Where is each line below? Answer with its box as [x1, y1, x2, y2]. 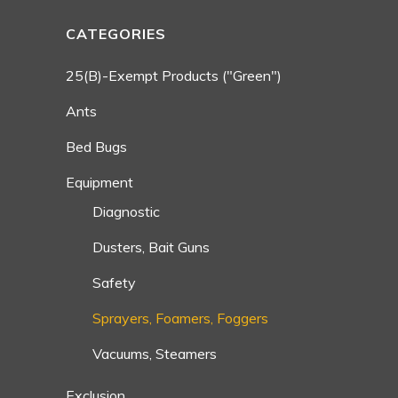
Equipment [66, 173, 133, 192]
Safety [92, 274, 136, 292]
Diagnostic [92, 203, 160, 221]
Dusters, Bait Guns [92, 238, 210, 257]
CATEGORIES [66, 25, 166, 44]
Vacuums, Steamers [92, 345, 217, 363]
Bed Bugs [66, 138, 127, 156]
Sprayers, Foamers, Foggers [92, 309, 268, 328]
